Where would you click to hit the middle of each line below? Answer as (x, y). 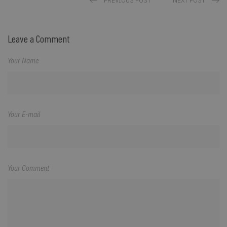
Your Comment (28, 168)
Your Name (23, 61)
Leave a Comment (39, 39)
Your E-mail (24, 115)
